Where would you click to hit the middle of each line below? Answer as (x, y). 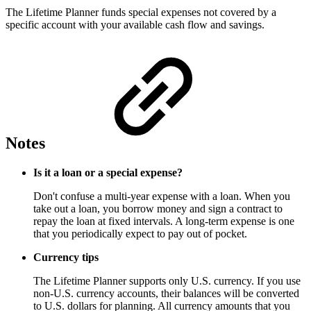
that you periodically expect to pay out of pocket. (140, 234)
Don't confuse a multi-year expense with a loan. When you (162, 196)
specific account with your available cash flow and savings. (135, 24)
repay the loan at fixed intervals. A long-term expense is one (164, 221)
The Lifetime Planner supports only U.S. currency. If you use (167, 281)
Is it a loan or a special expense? (108, 173)
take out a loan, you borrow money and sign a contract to (158, 209)
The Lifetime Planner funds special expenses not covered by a (141, 12)
